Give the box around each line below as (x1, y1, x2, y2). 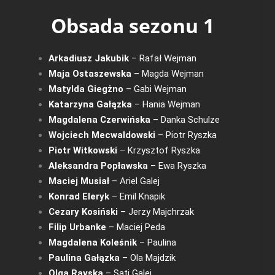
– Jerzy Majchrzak (117, 206, 194, 217)
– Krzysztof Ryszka (117, 144, 200, 156)
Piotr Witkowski (48, 144, 117, 156)
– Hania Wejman (131, 98, 200, 110)
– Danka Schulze (150, 114, 220, 125)
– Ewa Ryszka (147, 160, 206, 171)
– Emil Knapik (109, 190, 165, 202)
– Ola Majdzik (119, 252, 176, 263)
